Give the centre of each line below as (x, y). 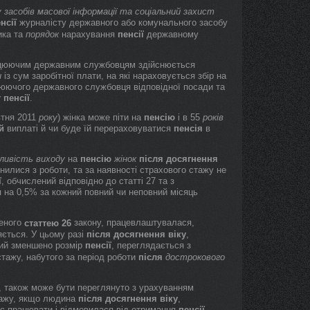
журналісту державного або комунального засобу (122, 22)
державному (171, 34)
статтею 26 (48, 223)
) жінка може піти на (101, 117)
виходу (51, 159)
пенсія (188, 128)
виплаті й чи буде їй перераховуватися (89, 128)
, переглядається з (151, 245)
